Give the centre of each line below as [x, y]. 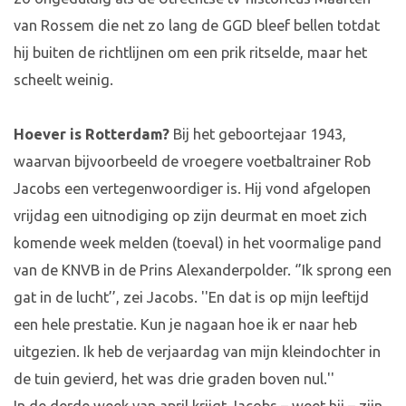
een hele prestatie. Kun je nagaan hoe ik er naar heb [185, 325]
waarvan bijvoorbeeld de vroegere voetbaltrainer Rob [192, 162]
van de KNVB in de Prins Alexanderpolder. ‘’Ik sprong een [203, 271]
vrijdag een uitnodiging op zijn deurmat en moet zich [190, 216]
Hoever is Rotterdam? [92, 135]
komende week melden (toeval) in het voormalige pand [198, 243]
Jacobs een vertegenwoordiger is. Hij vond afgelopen [192, 189]
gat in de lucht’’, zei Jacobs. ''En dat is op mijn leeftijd [191, 298]
